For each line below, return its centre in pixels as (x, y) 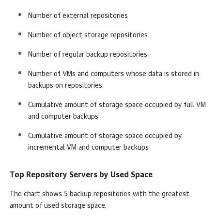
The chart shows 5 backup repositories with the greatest (100, 194)
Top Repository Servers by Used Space (81, 175)
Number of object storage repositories (88, 36)
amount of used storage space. (58, 206)
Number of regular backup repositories (88, 55)
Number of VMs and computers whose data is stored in (114, 74)
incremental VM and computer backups (88, 148)
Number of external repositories (78, 16)
